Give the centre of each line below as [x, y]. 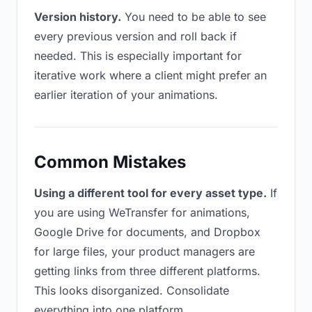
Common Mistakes [110, 162]
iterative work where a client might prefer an [150, 75]
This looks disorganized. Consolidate [132, 290]
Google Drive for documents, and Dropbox [147, 232]
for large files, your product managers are [145, 251]
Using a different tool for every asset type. [150, 193]
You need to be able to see [194, 17]
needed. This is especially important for [138, 56]
